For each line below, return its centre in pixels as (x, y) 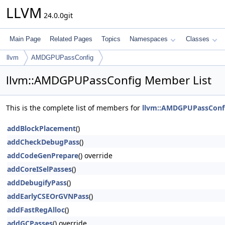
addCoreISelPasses (39, 169)
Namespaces (149, 39)
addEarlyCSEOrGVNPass (48, 196)
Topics (111, 39)
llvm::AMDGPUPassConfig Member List (109, 80)
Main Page (25, 39)
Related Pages (71, 39)
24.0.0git (57, 15)
